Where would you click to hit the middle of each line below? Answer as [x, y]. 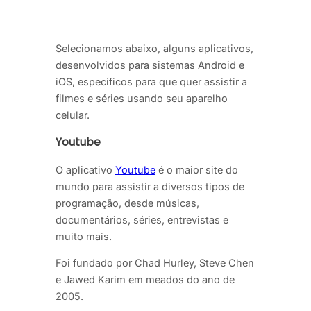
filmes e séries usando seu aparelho [142, 98]
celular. [73, 115]
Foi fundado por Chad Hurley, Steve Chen [155, 263]
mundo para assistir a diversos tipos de [150, 186]
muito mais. [84, 236]
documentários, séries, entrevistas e [142, 219]
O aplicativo [85, 169]
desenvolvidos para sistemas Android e [150, 65]
